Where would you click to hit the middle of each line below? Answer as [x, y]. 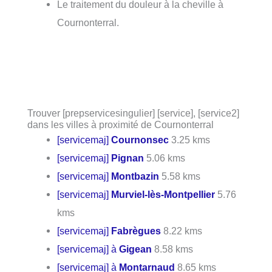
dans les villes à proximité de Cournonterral [121, 124]
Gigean [136, 249]
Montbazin [135, 176]
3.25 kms [190, 139]
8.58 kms [173, 249]
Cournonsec [140, 139]
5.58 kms [180, 176]
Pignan [128, 158]
